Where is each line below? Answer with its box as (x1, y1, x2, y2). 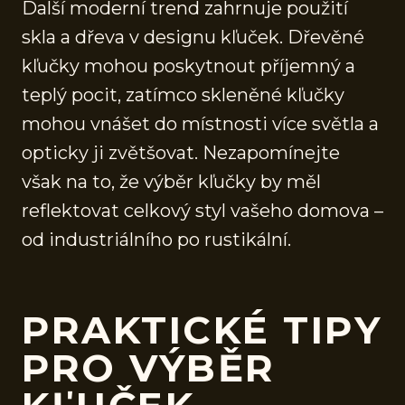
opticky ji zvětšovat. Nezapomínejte (22, 141, 340, 164)
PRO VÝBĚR (22, 344, 276, 391)
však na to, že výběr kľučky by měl (22, 170, 321, 193)
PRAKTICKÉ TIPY (22, 306, 381, 353)
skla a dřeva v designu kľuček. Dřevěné (22, 25, 364, 48)
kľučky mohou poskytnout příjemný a (22, 54, 355, 77)
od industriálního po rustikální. (22, 228, 291, 250)
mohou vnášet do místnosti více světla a (22, 112, 379, 135)
